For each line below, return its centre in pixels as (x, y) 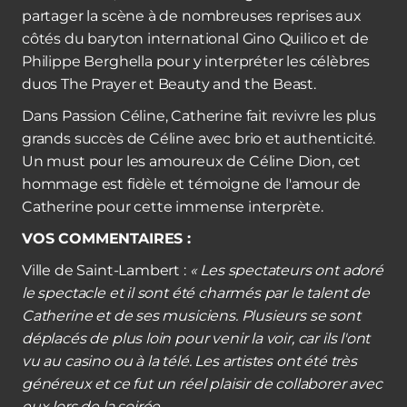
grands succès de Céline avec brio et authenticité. (199, 138)
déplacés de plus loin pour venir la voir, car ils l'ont (196, 338)
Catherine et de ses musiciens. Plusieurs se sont (191, 315)
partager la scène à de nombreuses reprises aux (192, 15)
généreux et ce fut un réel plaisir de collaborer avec (202, 383)
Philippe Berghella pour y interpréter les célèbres (196, 61)
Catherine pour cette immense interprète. (173, 206)
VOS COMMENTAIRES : (106, 238)
